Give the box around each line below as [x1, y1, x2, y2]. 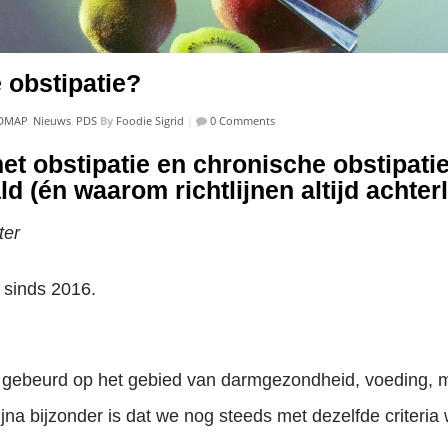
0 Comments [207, 113, 275, 129]
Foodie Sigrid [116, 113, 184, 129]
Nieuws [33, 113, 71, 129]
